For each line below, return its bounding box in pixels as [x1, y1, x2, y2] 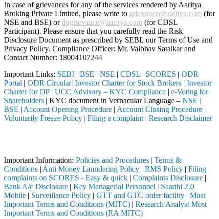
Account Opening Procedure [23, 105, 112, 113]
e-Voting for [171, 87, 208, 96]
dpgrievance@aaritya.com [62, 18, 142, 26]
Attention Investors [4, 130, 67, 139]
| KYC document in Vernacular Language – [44, 96, 182, 105]
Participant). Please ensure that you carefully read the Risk [4, 26, 183, 35]
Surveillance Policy [31, 191, 91, 199]
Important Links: [4, 69, 57, 78]
